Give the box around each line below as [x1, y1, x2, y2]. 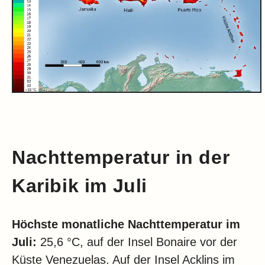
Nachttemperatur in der [12, 146, 230, 168]
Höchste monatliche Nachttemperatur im [12, 218, 240, 231]
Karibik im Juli [12, 174, 148, 196]
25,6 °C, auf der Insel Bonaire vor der [37, 235, 237, 249]
